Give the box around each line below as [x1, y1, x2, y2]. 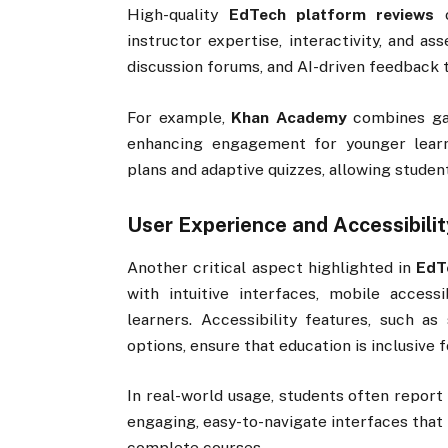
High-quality [127, 5, 229, 25]
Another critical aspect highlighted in [127, 258, 416, 277]
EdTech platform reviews [228, 5, 435, 25]
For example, [127, 107, 232, 127]
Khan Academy [231, 107, 347, 127]
